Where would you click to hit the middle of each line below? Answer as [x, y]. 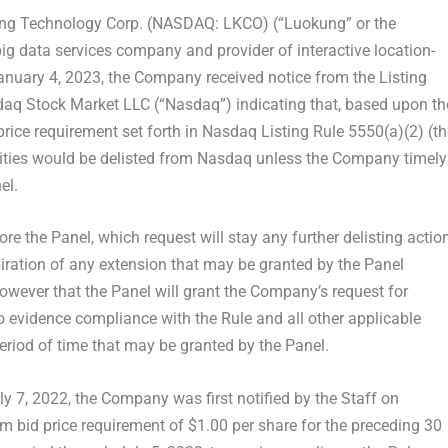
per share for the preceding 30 [334, 425]
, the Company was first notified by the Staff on [233, 398]
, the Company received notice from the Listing [263, 77]
